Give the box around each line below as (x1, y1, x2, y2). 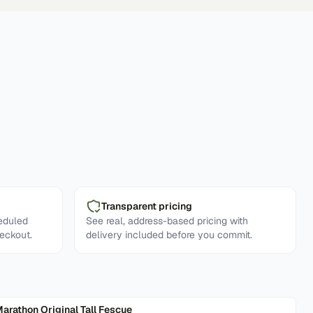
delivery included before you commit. (86, 228, 252, 241)
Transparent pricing (101, 200, 192, 212)
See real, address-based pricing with (86, 214, 248, 227)
